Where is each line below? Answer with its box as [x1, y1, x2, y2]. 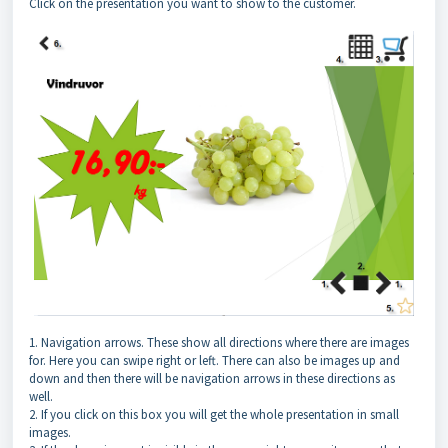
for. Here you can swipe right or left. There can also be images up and [29, 352, 400, 370]
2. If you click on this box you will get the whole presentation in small [29, 406, 399, 424]
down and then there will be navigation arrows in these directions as [29, 370, 395, 388]
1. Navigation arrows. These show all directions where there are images [29, 334, 409, 352]
